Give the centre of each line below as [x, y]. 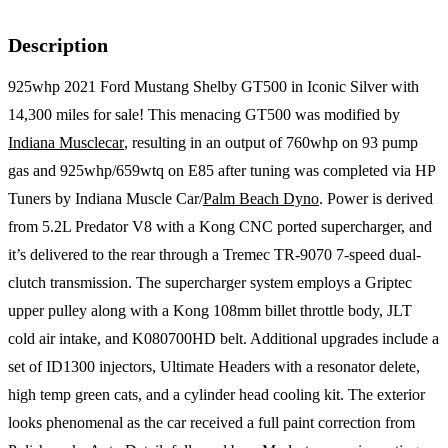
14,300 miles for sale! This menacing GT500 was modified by [204, 115]
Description [58, 45]
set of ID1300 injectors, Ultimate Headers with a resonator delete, [214, 367]
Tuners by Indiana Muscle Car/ [105, 199]
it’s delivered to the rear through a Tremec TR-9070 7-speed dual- [214, 255]
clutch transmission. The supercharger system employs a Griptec [210, 283]
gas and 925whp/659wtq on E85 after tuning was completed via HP [221, 171]
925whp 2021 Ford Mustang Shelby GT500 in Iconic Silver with [213, 87]
